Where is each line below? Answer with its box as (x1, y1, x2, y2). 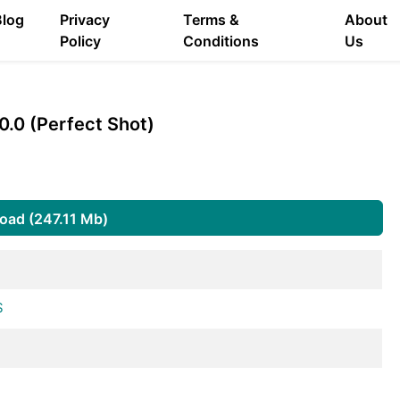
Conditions (182, 32, 259, 50)
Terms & (182, 11, 239, 29)
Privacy (60, 11, 111, 29)
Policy (60, 32, 102, 50)
